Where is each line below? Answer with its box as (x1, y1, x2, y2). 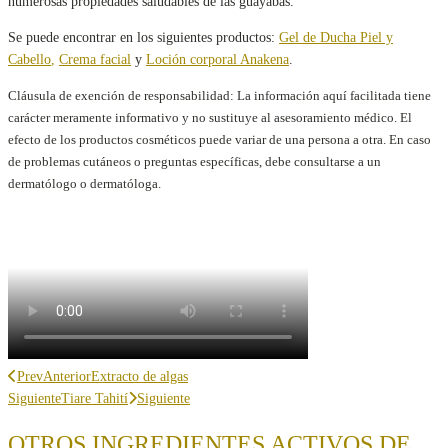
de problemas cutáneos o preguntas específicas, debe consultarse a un (8, 154, 381, 170)
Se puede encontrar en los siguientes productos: (8, 30, 279, 46)
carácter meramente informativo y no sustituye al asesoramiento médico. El (8, 110, 412, 126)
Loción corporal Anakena (146, 52, 289, 68)
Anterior (43, 369, 91, 385)
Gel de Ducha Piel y (279, 30, 393, 46)
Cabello (8, 52, 51, 68)
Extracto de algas (91, 369, 188, 385)
